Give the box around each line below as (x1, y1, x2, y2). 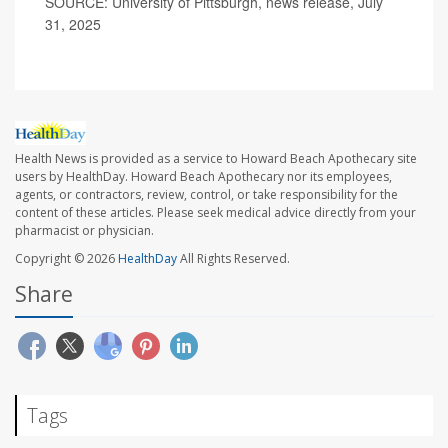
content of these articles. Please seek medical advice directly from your (15, 204, 416, 222)
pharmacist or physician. (15, 222, 154, 240)
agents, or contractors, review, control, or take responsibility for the (15, 186, 398, 204)
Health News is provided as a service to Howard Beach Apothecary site (15, 150, 417, 168)
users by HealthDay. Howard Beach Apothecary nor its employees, (15, 168, 392, 186)
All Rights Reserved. (177, 250, 290, 268)
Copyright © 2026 (15, 250, 118, 268)
